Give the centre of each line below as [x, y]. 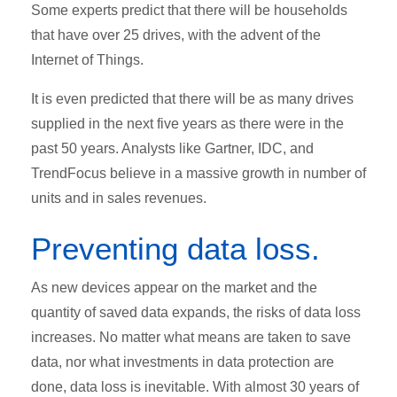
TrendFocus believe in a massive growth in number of [198, 173]
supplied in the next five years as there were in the [187, 123]
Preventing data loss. [184, 248]
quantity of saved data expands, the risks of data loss [196, 312]
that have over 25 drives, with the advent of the [176, 35]
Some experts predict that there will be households [189, 10]
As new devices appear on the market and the [174, 287]
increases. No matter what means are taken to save [191, 337]
